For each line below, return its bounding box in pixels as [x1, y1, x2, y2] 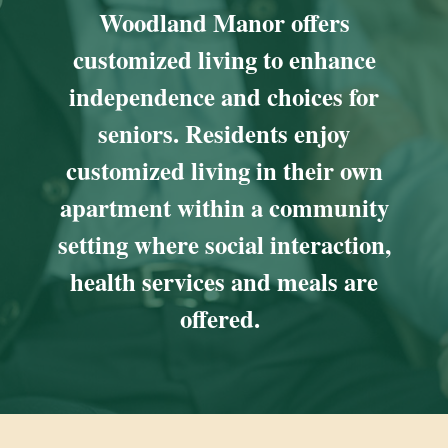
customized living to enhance [72, 41, 376, 78]
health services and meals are [70, 263, 378, 300]
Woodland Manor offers [98, 4, 350, 41]
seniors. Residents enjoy [98, 115, 350, 152]
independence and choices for [69, 78, 379, 115]
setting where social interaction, [57, 226, 391, 263]
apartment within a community [59, 189, 389, 226]
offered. [180, 300, 268, 337]
